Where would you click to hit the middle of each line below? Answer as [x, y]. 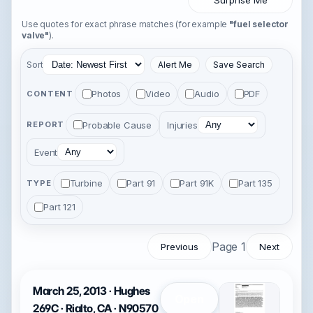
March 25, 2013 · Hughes [92, 291]
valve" [36, 35]
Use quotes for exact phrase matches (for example [126, 24]
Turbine [86, 183]
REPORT [46, 124]
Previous [179, 247]
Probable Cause [117, 125]
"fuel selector [259, 24]
